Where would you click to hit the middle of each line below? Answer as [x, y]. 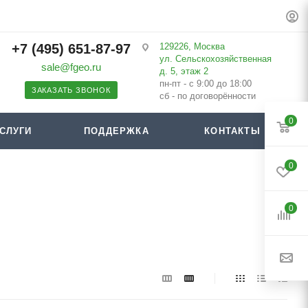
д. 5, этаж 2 [184, 71]
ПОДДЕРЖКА [117, 131]
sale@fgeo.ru [71, 67]
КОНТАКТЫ [232, 131]
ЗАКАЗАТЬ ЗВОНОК [71, 90]
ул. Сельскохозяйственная [215, 59]
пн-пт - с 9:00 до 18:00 [205, 84]
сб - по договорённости [207, 96]
